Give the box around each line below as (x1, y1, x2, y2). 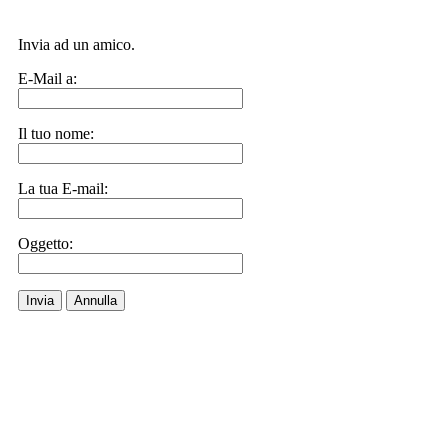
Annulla (74, 293, 117, 308)
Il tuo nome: (18, 125, 94, 142)
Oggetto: (18, 235, 73, 252)
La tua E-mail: (18, 180, 108, 197)
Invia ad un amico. (18, 36, 135, 53)
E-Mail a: (18, 70, 77, 87)
